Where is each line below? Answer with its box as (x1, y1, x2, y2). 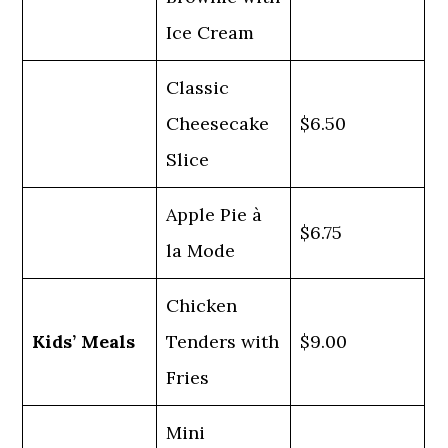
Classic (166, 76, 230, 99)
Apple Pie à (166, 203, 263, 226)
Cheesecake (166, 112, 270, 135)
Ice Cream (166, 21, 255, 44)
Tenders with (166, 330, 280, 353)
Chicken (166, 294, 238, 317)
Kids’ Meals (32, 330, 136, 353)
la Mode (166, 239, 236, 262)
